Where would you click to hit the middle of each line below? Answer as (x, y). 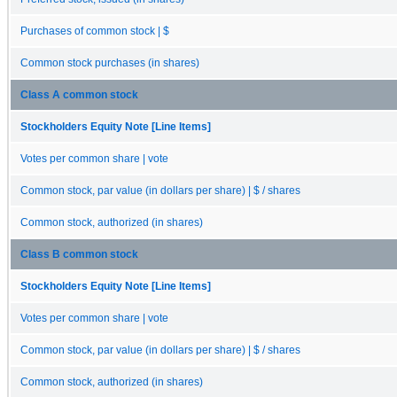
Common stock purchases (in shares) (110, 62)
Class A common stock (79, 94)
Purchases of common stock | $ (95, 31)
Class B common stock (79, 254)
